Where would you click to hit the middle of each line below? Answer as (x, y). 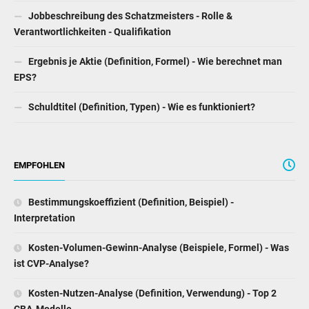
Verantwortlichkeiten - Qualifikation (92, 32)
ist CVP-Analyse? (51, 264)
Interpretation (44, 218)
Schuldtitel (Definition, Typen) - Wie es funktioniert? (141, 107)
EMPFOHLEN (39, 166)
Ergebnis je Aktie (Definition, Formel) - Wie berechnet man (154, 62)
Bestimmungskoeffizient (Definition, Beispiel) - (130, 202)
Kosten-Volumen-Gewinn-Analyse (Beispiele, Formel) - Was (158, 248)
